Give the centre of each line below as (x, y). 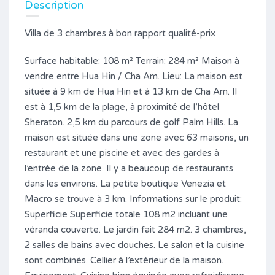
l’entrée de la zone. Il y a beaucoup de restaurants (129, 168)
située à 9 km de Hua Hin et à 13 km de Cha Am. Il (131, 91)
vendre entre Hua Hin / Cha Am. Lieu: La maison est (134, 76)
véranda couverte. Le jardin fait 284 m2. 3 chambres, (135, 229)
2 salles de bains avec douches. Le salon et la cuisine (134, 245)
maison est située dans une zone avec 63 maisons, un (137, 137)
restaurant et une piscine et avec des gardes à (122, 153)
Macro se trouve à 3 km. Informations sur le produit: (133, 199)
